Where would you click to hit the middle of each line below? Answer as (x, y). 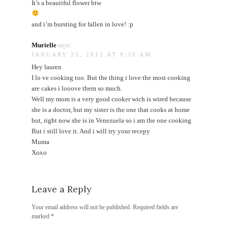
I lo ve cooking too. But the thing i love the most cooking (111, 77)
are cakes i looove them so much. (77, 88)
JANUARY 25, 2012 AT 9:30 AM (92, 54)
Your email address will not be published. (82, 207)
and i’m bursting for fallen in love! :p (83, 24)
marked (41, 216)
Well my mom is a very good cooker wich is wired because (112, 99)
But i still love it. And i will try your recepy (91, 131)
